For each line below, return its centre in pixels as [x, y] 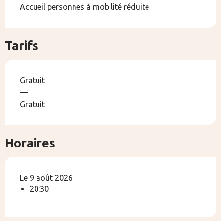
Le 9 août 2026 [46, 178]
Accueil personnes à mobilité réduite [84, 7]
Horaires [30, 143]
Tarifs [22, 46]
